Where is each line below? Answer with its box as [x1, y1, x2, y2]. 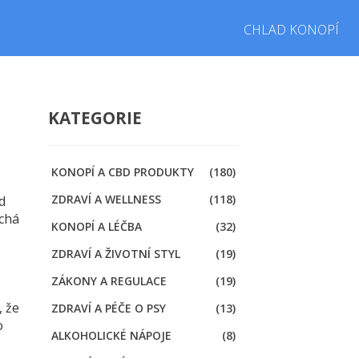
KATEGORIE [47, 107, 142, 130]
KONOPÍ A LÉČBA [50, 219, 142, 235]
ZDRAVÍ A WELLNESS [50, 192, 161, 208]
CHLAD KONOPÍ [244, 20, 339, 38]
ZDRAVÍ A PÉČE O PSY [50, 301, 166, 317]
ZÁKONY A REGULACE [50, 273, 167, 289]
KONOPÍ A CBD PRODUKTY [50, 164, 194, 180]
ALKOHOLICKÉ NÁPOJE [50, 328, 171, 344]
